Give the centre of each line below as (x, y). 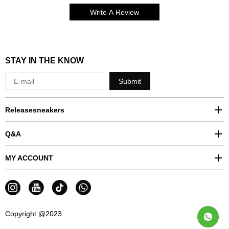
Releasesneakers (35, 110)
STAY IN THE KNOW (44, 61)
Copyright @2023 (33, 214)
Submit (130, 81)
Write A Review (114, 12)
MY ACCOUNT (29, 158)
